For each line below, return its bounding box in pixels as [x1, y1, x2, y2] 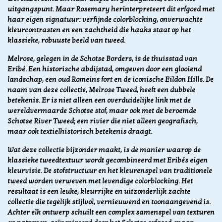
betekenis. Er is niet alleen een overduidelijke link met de [7, 96, 191, 105]
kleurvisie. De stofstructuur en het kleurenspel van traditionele [7, 166, 212, 175]
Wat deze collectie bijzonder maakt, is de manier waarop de [7, 146, 201, 155]
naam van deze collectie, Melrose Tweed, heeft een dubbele [7, 86, 195, 95]
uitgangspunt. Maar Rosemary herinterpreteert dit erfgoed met [7, 5, 215, 14]
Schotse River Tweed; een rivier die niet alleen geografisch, [7, 117, 198, 126]
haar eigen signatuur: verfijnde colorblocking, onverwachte [7, 15, 203, 24]
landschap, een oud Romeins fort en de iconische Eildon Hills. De [7, 75, 214, 84]
